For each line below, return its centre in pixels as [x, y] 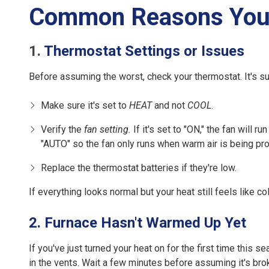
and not [170, 106]
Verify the [62, 130]
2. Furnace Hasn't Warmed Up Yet [138, 223]
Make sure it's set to [85, 106]
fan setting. [109, 130]
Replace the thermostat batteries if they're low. [139, 168]
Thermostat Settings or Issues [144, 51]
